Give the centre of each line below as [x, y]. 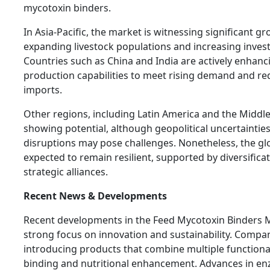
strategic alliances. [66, 171]
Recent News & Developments [95, 196]
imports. [43, 89]
